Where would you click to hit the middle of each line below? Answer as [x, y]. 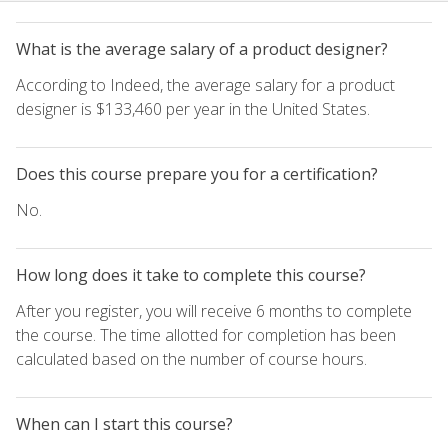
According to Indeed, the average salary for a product [205, 84]
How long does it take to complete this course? [191, 274]
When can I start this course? [124, 423]
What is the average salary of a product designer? [202, 48]
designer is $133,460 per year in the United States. [193, 108]
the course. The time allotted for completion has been [206, 334]
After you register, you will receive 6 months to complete [214, 310]
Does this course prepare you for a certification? [197, 173]
